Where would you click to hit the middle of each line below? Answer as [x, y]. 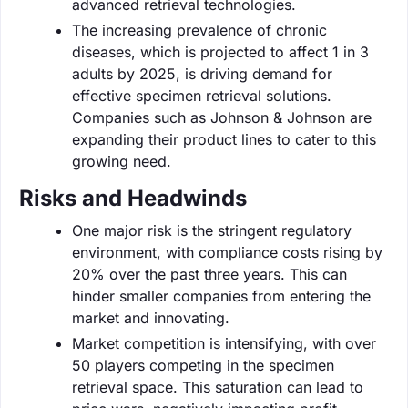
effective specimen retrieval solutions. [202, 95]
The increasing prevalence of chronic [199, 30]
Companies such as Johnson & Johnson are [222, 117]
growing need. [122, 161]
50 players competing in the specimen [203, 365]
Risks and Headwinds [133, 198]
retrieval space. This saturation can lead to [218, 387]
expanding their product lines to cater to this [224, 139]
